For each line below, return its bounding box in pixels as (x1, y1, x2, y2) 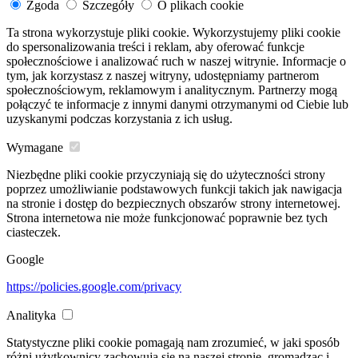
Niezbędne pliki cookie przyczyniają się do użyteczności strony (6, 168, 325, 182)
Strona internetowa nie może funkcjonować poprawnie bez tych (6, 211, 328, 225)
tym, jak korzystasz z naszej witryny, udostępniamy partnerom (6, 69, 319, 83)
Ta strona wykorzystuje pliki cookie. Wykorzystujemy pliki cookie (6, 26, 340, 40)
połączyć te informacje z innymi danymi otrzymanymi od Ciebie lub (6, 97, 348, 112)
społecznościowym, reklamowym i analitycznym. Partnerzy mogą (6, 83, 337, 97)
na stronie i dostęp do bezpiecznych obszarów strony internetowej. (6, 197, 340, 211)
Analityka (6, 308, 56, 323)
